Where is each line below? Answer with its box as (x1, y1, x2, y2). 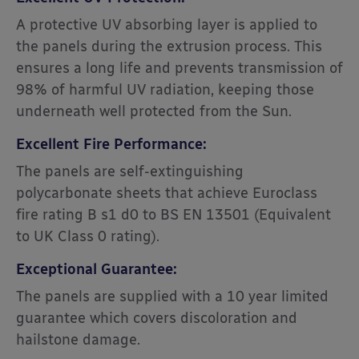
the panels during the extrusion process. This (16, 38, 322, 56)
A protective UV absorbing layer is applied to (16, 16, 317, 34)
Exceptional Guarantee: (16, 260, 177, 279)
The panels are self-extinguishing (16, 163, 244, 181)
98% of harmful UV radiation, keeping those (16, 81, 314, 99)
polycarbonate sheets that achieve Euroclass (16, 184, 317, 203)
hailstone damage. (16, 331, 140, 349)
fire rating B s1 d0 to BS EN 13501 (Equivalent (16, 206, 331, 224)
